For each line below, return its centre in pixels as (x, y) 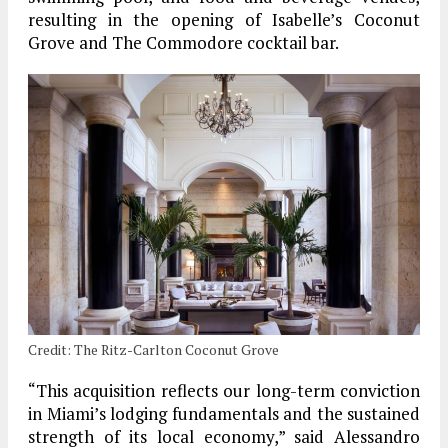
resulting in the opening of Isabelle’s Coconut (224, 19)
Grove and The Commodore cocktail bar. (183, 42)
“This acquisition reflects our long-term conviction (224, 390)
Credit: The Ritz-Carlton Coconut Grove (153, 349)
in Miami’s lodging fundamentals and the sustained (224, 413)
